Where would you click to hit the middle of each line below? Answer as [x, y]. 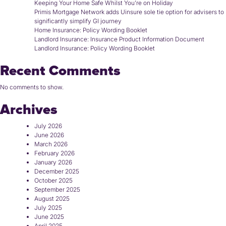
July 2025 [48, 208]
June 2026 [49, 135]
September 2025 [57, 190]
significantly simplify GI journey [78, 21]
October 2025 [53, 181]
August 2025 [52, 199]
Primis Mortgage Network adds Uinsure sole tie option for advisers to [129, 12]
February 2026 [54, 153]
